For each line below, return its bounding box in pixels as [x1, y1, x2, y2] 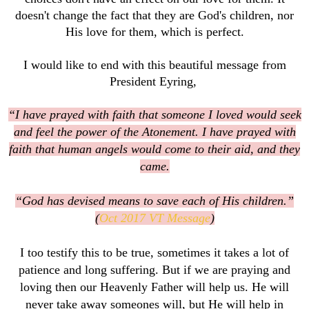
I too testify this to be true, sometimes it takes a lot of [20, 246, 289, 260]
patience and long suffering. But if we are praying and [19, 263, 290, 277]
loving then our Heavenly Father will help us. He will [20, 280, 289, 295]
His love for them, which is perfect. [65, 25, 244, 39]
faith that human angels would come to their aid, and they [9, 142, 300, 157]
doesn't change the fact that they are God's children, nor [15, 8, 294, 23]
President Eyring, [109, 74, 200, 89]
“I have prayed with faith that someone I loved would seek [8, 108, 301, 122]
